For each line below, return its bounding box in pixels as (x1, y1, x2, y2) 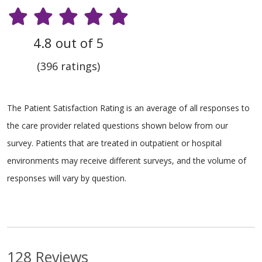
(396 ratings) (37, 59, 100, 74)
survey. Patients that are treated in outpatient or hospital (7, 137, 222, 149)
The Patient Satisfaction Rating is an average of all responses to (7, 102, 250, 114)
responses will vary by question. (7, 173, 126, 184)
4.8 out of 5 (33, 34, 104, 52)
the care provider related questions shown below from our (7, 120, 228, 132)
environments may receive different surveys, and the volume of (7, 155, 246, 167)
